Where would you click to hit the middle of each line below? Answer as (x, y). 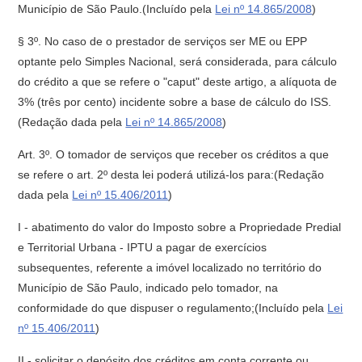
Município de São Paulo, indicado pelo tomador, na (148, 288)
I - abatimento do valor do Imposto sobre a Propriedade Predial (180, 227)
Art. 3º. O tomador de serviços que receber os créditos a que (174, 154)
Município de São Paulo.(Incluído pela (117, 9)
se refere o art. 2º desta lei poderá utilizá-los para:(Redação (171, 175)
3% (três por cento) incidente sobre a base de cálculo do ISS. (175, 102)
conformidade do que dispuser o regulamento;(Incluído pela (173, 308)
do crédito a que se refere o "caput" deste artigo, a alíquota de (178, 82)
